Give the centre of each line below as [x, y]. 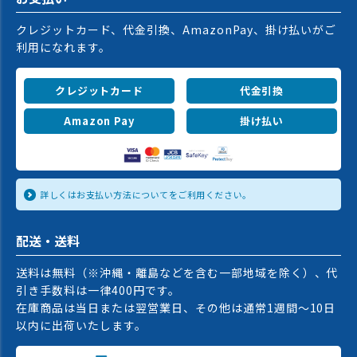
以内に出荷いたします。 [81, 326]
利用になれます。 [63, 47]
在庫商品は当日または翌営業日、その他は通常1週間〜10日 [176, 308]
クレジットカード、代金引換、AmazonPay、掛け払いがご [177, 30]
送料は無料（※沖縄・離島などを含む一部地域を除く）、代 [177, 273]
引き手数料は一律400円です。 [98, 290]
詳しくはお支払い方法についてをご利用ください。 [146, 195]
